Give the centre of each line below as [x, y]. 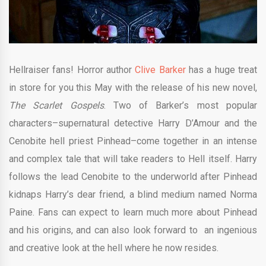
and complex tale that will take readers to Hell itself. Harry [133, 159]
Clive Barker [162, 70]
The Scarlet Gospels [56, 106]
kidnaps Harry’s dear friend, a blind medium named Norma [133, 195]
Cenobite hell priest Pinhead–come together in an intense [133, 141]
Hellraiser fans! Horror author [72, 70]
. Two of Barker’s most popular [180, 106]
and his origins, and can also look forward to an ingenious [133, 230]
